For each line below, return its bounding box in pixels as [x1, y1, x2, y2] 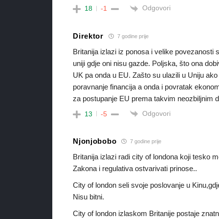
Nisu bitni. [73, 192, 105, 201]
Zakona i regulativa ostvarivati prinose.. [73, 164, 197, 173]
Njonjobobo [73, 137, 117, 146]
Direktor [73, 32, 104, 40]
